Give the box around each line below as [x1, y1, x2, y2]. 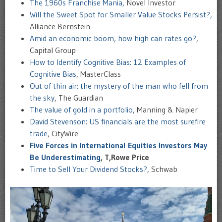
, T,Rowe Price [101, 152, 149, 162]
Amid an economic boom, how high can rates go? [30, 33, 196, 43]
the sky [30, 93, 55, 103]
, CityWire [48, 128, 78, 138]
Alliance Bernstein [30, 21, 90, 31]
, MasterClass [76, 69, 121, 79]
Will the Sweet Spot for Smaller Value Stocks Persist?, [30, 9, 212, 19]
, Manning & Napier [133, 105, 198, 114]
